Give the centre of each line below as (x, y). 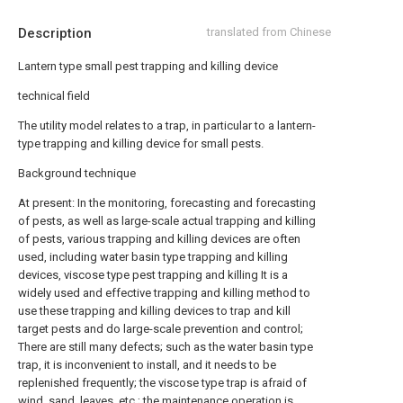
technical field (54, 96)
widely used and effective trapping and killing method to (164, 293)
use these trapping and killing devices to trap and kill (154, 311)
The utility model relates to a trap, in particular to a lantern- (167, 125)
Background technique (77, 173)
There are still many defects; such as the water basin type (166, 347)
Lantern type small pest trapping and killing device (148, 66)
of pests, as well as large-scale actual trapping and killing (167, 221)
